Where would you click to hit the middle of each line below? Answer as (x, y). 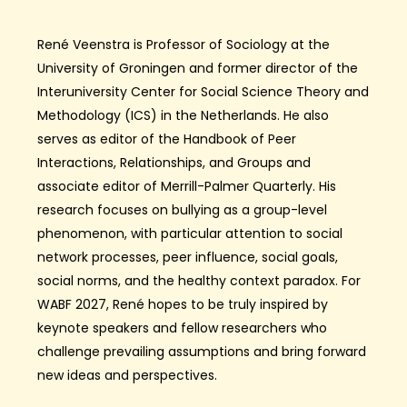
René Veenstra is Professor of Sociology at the (184, 44)
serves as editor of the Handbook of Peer (167, 139)
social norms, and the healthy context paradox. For (199, 280)
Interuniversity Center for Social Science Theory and (203, 91)
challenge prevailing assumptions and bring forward (202, 351)
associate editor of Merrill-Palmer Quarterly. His (187, 186)
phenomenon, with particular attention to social (190, 233)
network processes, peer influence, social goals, (188, 257)
